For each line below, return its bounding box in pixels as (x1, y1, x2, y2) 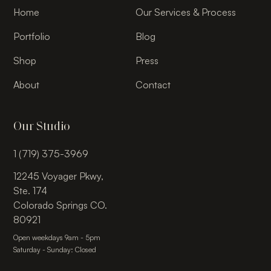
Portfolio (13, 30, 51, 42)
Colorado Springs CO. (13, 198, 108, 211)
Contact (135, 78, 171, 91)
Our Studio (13, 119, 71, 133)
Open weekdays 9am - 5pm (13, 232, 101, 242)
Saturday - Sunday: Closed (13, 244, 97, 254)
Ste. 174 (13, 184, 48, 197)
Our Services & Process (135, 5, 236, 18)
